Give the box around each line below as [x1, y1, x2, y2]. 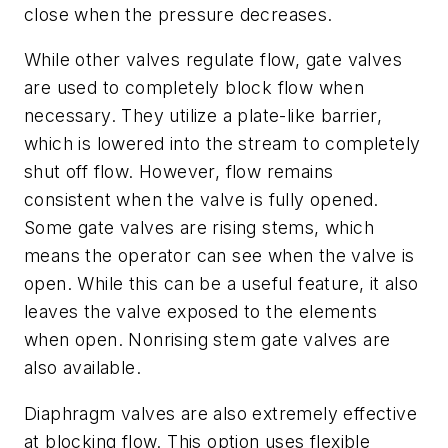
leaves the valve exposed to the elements [24, 301, 377, 323]
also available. [24, 357, 142, 379]
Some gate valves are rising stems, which [24, 217, 374, 239]
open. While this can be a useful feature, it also [24, 273, 419, 295]
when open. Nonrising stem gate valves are [24, 329, 391, 351]
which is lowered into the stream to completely [24, 133, 421, 155]
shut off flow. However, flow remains [24, 161, 334, 183]
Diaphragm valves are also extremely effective [24, 403, 417, 425]
